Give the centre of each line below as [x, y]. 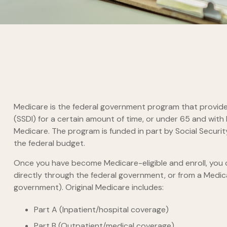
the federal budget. [49, 143]
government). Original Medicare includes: [88, 187]
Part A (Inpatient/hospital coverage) [101, 209]
